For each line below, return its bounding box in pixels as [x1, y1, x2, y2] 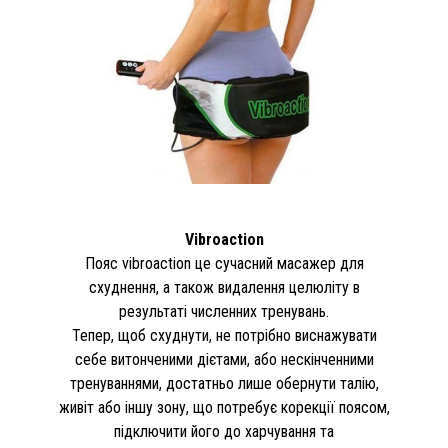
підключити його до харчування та [114, 422, 334, 441]
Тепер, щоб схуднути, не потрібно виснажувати [71, 326, 377, 345]
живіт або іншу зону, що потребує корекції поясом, [58, 398, 390, 417]
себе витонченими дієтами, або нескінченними [74, 350, 374, 369]
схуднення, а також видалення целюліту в [88, 278, 360, 297]
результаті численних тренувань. [119, 302, 329, 321]
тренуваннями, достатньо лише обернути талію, [69, 374, 379, 393]
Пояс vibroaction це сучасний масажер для [84, 254, 364, 273]
